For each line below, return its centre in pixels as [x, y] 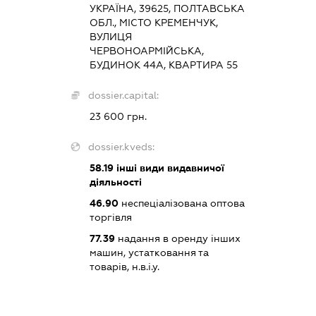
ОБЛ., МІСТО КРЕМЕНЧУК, [154, 23]
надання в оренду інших [178, 239]
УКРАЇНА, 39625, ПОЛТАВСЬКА [168, 9]
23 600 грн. [119, 117]
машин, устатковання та [150, 253]
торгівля [111, 218]
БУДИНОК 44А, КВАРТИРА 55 [164, 65]
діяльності [116, 182]
